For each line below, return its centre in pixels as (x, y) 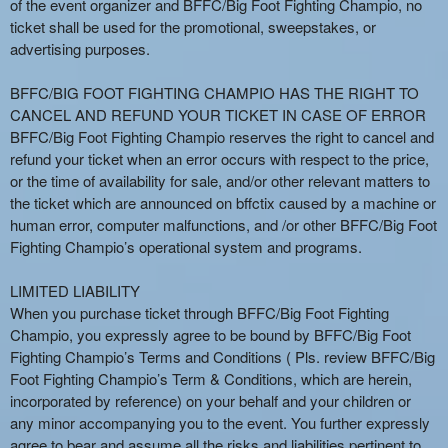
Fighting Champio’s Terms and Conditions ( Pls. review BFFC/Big (222, 356)
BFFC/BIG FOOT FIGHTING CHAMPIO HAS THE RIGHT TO (214, 92)
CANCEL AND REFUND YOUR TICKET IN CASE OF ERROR (218, 114)
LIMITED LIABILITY (75, 290)
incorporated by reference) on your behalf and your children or (210, 400)
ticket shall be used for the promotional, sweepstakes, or (193, 26)
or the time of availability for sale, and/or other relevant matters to (220, 180)
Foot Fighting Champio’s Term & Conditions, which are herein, (211, 378)
